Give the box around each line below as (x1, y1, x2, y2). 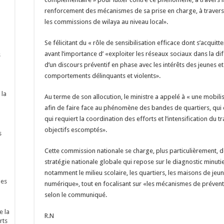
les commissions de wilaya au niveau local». (44, 18, 168, 25)
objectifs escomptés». (44, 126, 107, 133)
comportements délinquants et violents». (44, 72, 160, 79)
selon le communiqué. (44, 191, 107, 198)
